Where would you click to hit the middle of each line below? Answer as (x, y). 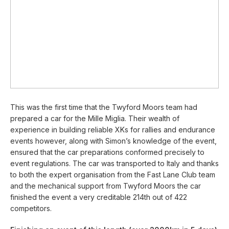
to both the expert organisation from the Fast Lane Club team (113, 174)
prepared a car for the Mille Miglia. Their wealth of (95, 118)
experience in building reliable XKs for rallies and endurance (113, 129)
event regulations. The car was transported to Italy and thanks (114, 163)
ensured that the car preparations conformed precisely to (107, 152)
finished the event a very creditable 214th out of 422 (99, 197)
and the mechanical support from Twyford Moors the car (106, 186)
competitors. (31, 208)
